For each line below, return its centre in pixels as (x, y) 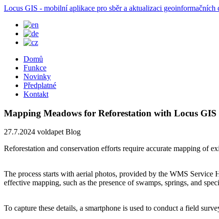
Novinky (37, 77)
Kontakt (36, 94)
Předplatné (40, 85)
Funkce (35, 68)
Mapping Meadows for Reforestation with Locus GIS (110, 113)
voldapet (51, 132)
